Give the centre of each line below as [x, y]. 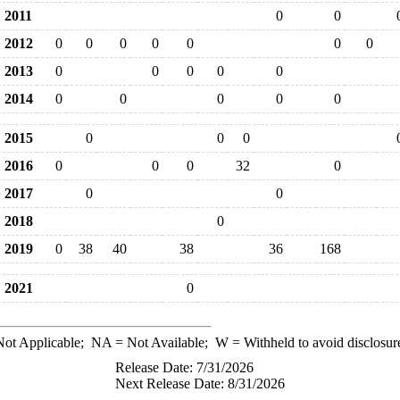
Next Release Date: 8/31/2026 [200, 383]
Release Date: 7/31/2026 [184, 367]
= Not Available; [163, 342]
